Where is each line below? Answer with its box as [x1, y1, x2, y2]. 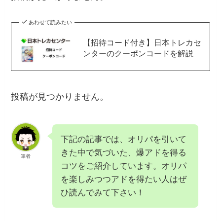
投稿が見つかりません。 [11, 92, 109, 102]
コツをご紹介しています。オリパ [61, 161, 187, 171]
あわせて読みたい [28, 19, 72, 25]
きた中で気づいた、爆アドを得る [61, 147, 187, 157]
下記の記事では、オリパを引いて [61, 134, 187, 144]
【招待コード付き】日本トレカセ [82, 37, 201, 47]
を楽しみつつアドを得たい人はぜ [61, 174, 187, 184]
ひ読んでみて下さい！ [61, 187, 145, 197]
